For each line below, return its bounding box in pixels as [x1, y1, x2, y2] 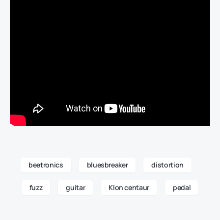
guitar [66, 183, 85, 192]
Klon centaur [109, 183, 150, 192]
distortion [151, 160, 184, 170]
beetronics [28, 160, 63, 170]
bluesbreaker [86, 160, 128, 170]
